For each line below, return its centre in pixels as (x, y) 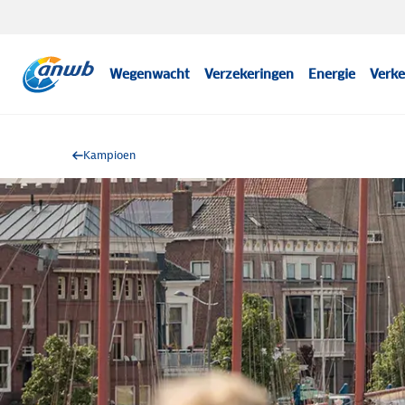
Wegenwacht (150, 74)
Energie (332, 74)
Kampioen (109, 155)
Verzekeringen (250, 74)
